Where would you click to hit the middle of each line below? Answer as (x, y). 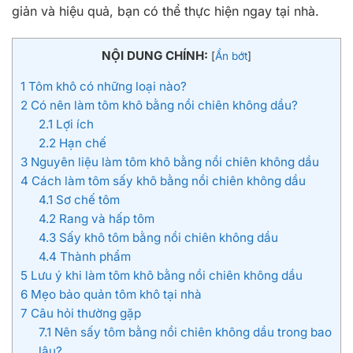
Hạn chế (81, 143)
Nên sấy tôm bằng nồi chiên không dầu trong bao (191, 332)
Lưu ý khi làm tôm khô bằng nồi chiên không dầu (165, 275)
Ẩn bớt (231, 56)
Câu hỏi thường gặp (84, 313)
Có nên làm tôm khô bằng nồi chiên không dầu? (163, 105)
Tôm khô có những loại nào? (108, 86)
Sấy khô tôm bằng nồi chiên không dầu (167, 237)
